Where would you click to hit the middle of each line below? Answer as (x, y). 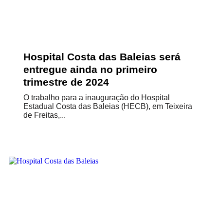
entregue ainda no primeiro (90, 69)
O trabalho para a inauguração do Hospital (97, 98)
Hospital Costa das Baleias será (102, 57)
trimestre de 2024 (66, 82)
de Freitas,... (45, 115)
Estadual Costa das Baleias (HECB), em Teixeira (108, 106)
